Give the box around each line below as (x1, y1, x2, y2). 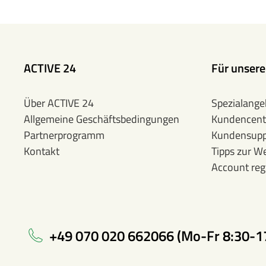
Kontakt (24, 143, 59, 159)
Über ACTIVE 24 (24, 95, 94, 111)
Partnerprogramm (24, 127, 104, 143)
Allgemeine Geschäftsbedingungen (24, 111, 179, 127)
